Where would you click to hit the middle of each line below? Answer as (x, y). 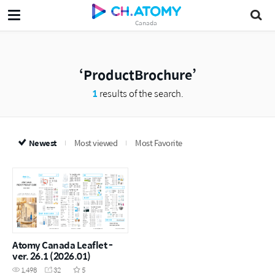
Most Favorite (159, 143)
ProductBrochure (137, 74)
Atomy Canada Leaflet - (62, 245)
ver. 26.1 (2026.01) (52, 256)
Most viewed (95, 143)
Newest (42, 143)
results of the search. (140, 93)
